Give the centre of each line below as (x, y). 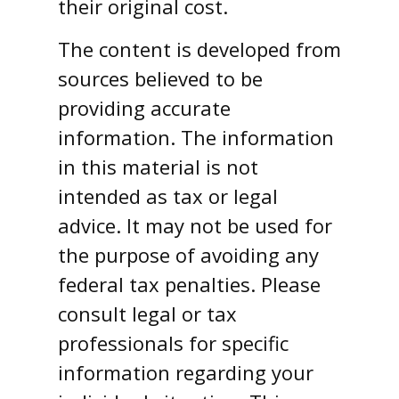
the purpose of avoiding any (188, 254)
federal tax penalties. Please (189, 284)
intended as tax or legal (168, 195)
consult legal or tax (147, 313)
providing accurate (144, 107)
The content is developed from (199, 49)
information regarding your (186, 372)
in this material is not (158, 166)
